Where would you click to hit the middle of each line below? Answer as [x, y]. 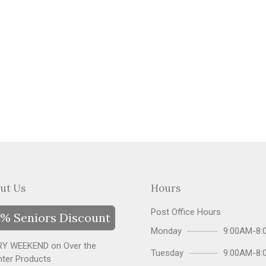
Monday [166, 231]
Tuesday [167, 253]
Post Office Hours [186, 212]
